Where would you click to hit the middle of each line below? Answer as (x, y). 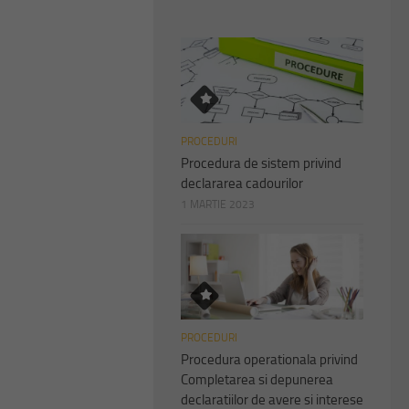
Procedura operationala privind (269, 360)
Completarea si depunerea (257, 380)
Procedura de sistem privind (261, 164)
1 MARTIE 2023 (218, 205)
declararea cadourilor (242, 184)
